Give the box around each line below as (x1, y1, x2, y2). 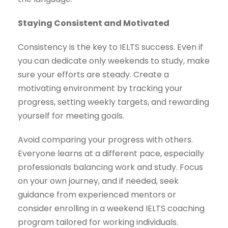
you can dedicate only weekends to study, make (18, 55, 210, 67)
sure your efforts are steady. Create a (18, 69, 169, 81)
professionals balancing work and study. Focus (18, 161, 203, 174)
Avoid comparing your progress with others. (18, 134, 193, 146)
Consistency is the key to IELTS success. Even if (18, 41, 203, 53)
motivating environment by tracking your (18, 82, 183, 95)
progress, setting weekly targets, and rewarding (18, 96, 209, 108)
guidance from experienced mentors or (18, 189, 176, 201)
